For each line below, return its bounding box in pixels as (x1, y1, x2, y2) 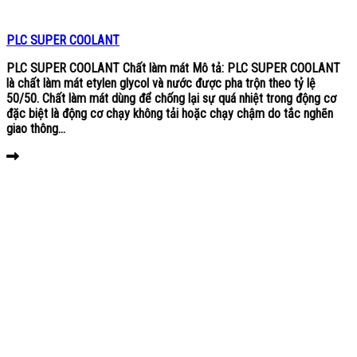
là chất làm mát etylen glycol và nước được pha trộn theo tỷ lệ (6, 76, 316, 92)
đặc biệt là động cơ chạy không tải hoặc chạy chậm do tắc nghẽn (6, 106, 333, 122)
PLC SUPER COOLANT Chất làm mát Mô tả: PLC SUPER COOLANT (6, 61, 340, 76)
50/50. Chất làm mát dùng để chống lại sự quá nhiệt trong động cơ (6, 91, 336, 107)
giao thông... (6, 121, 65, 137)
